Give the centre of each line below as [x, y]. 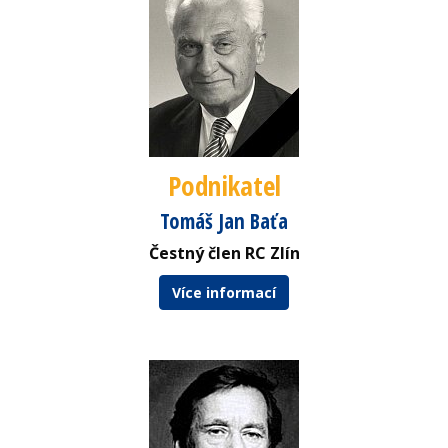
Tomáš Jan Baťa [224, 220]
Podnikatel [224, 185]
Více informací [224, 292]
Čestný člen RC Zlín [224, 252]
